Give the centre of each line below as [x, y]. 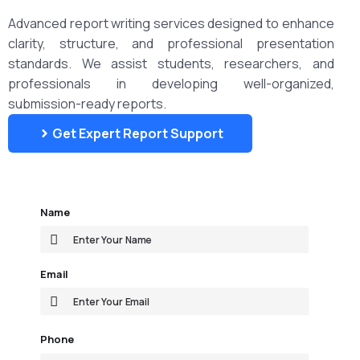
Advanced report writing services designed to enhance [171, 24]
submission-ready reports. [87, 104]
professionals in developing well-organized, [171, 84]
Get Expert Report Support [138, 134]
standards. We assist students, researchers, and [171, 64]
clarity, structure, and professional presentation [171, 44]
